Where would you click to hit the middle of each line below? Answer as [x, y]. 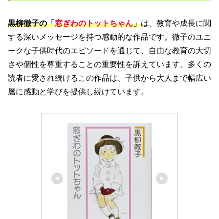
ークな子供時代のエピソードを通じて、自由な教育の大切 [109, 50]
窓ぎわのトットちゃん [94, 23]
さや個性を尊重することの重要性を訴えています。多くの [109, 64]
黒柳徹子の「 [31, 23]
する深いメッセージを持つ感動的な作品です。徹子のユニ [109, 37]
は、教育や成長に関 [176, 23]
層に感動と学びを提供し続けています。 [78, 91]
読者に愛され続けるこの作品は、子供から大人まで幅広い [109, 78]
